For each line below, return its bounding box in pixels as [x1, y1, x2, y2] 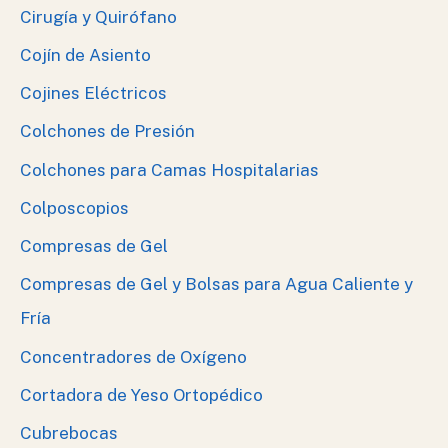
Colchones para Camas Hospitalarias [20, 159, 319, 180]
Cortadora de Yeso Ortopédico [20, 384, 263, 405]
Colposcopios [20, 197, 129, 218]
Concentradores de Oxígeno [20, 346, 247, 367]
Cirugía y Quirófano [20, 6, 177, 27]
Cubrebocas [20, 423, 118, 444]
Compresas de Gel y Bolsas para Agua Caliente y [20, 274, 413, 295]
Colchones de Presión [20, 121, 195, 142]
